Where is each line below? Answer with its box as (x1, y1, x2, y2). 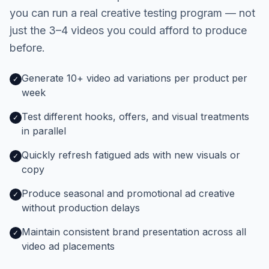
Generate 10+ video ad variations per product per (22, 72, 247, 84)
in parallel (22, 125, 66, 137)
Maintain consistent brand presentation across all (22, 226, 246, 238)
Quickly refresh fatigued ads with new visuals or (22, 149, 240, 161)
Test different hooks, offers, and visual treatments (22, 110, 249, 122)
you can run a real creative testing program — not (10, 7, 255, 19)
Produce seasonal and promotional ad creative (22, 187, 235, 199)
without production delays (22, 202, 140, 214)
